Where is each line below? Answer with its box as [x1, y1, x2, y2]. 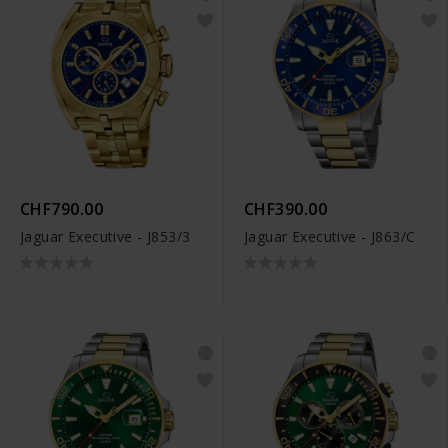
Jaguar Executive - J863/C [244, 226, 416, 246]
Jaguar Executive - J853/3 [20, 226, 191, 246]
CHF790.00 [20, 197, 104, 220]
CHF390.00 [244, 197, 328, 220]
